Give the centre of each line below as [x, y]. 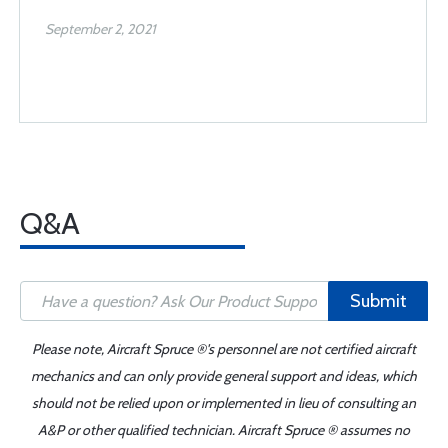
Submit [378, 301]
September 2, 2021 [100, 29]
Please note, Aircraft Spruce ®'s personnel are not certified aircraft [224, 349]
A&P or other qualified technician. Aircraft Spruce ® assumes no [224, 430]
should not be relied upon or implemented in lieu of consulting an [224, 403]
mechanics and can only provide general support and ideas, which [224, 376]
